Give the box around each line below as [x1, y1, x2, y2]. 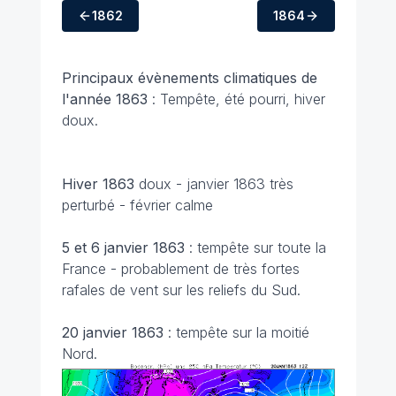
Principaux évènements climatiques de [61, 69, 317, 87]
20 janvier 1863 [61, 324, 168, 341]
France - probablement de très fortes [61, 260, 300, 278]
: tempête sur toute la [188, 239, 326, 256]
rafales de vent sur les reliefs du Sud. [61, 281, 301, 299]
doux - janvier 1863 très [133, 175, 293, 193]
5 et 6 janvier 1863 [61, 239, 189, 256]
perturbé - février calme [61, 196, 213, 214]
